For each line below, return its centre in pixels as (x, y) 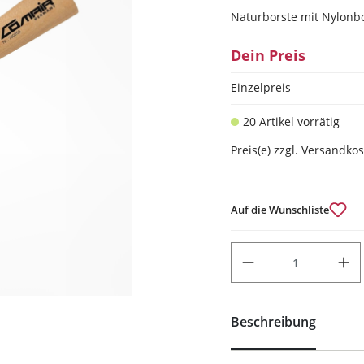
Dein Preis (268, 55)
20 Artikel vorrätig (291, 121)
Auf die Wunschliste (280, 209)
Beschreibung (273, 322)
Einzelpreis (261, 87)
